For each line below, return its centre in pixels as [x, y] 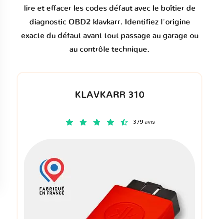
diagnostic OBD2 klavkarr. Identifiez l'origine [109, 22]
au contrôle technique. [109, 49]
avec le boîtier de [164, 8]
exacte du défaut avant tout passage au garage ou [109, 36]
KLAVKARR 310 [109, 95]
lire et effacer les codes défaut [78, 8]
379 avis [144, 122]
